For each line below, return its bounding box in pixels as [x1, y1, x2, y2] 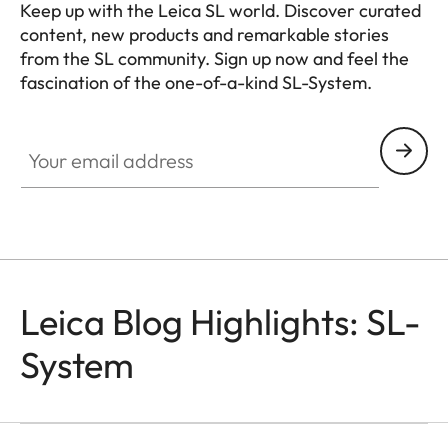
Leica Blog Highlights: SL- [20, 298, 421, 344]
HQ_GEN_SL [19, 95, 109, 116]
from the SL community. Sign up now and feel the [20, 46, 409, 70]
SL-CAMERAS [187, 349, 263, 365]
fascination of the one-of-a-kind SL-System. [20, 70, 372, 94]
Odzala [187, 365, 253, 391]
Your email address [19, 127, 154, 148]
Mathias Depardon [187, 391, 305, 410]
